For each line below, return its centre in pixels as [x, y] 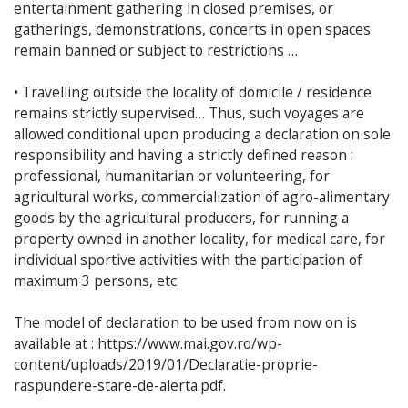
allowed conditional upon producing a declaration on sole [202, 133]
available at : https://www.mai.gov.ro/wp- [148, 343]
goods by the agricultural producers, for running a [181, 217]
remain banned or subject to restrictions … [156, 50]
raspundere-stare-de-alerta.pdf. [120, 385]
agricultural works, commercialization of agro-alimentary [202, 196]
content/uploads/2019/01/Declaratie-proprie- [166, 364]
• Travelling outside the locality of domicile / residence [193, 92]
